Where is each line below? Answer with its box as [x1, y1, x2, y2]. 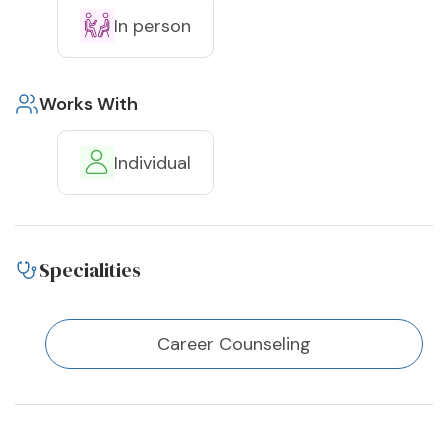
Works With [39, 92, 138, 117]
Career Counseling [157, 332, 311, 357]
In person [114, 13, 191, 38]
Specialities [39, 256, 141, 285]
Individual [114, 150, 191, 175]
